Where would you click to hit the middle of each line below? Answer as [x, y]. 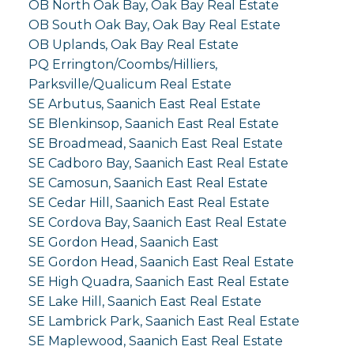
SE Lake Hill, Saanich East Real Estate [145, 301]
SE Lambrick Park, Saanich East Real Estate [164, 321]
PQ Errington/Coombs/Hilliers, [122, 64]
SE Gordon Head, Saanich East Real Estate [161, 262]
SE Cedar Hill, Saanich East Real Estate [149, 202]
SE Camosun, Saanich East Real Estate [148, 183]
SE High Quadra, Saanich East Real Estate [158, 281]
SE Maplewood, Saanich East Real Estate [155, 341]
